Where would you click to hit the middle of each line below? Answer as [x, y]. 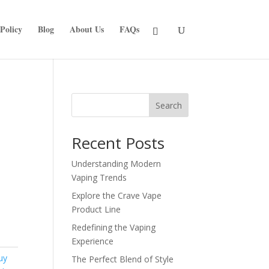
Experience [93, 241]
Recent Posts [118, 143]
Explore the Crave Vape [117, 195]
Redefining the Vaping [114, 227]
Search [168, 105]
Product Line [96, 209]
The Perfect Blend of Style [123, 259]
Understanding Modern [116, 164]
